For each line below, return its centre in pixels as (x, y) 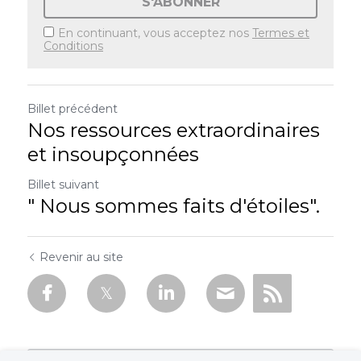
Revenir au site (81, 257)
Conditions (73, 46)
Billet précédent (73, 109)
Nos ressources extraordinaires (174, 130)
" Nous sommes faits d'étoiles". (174, 206)
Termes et (281, 33)
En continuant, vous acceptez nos (155, 33)
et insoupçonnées (113, 154)
